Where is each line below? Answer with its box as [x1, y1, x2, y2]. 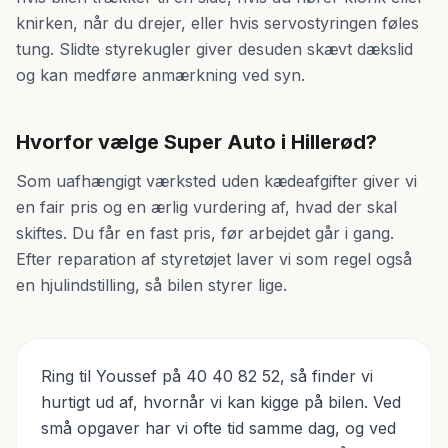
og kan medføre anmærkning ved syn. [16, 65, 305, 85]
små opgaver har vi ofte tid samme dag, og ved [41, 418, 396, 438]
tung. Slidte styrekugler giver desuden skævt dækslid [16, 39, 413, 59]
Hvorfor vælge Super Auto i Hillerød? [16, 130, 377, 154]
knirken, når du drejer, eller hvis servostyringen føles [16, 13, 419, 33]
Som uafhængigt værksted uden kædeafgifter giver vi [16, 171, 417, 191]
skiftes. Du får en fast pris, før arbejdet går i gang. [16, 223, 394, 243]
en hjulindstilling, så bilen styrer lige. [16, 275, 287, 295]
